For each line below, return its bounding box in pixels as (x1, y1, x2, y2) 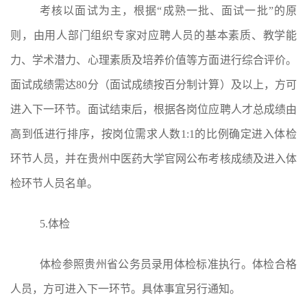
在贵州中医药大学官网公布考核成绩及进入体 (76, 153, 297, 165)
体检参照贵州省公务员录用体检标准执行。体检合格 (40, 258, 297, 270)
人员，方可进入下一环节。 (10, 282, 142, 295)
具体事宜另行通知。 (142, 282, 241, 295)
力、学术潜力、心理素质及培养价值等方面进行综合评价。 (10, 54, 297, 66)
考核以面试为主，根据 (40, 5, 158, 17)
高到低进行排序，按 (10, 128, 113, 140)
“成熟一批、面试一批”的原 (157, 5, 297, 17)
